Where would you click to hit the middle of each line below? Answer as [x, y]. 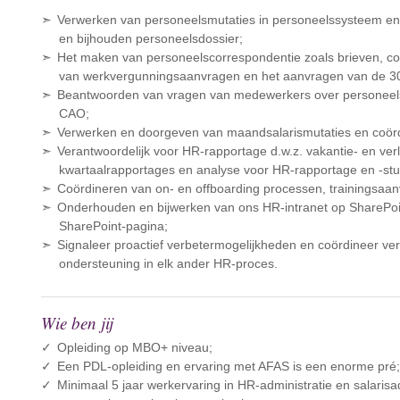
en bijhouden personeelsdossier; [151, 38]
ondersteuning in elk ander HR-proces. [169, 263]
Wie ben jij [78, 323]
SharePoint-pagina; [114, 226]
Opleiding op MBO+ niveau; [135, 347]
